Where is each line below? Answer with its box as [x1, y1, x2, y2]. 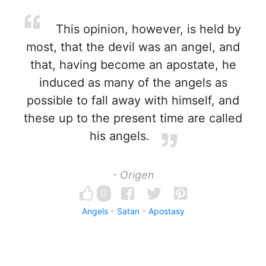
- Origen [112, 169, 154, 181]
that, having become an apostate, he [30, 58, 236, 72]
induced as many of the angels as [39, 75, 227, 90]
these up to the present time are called [24, 111, 242, 125]
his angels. [89, 129, 150, 143]
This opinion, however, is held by [52, 22, 241, 36]
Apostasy [148, 206, 185, 216]
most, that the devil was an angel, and [26, 40, 240, 54]
